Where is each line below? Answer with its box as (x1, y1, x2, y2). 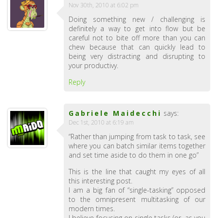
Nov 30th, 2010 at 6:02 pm (68, 1, 139, 10)
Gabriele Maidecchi (68, 109, 162, 118)
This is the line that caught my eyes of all (68, 167, 206, 177)
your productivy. (68, 61, 118, 71)
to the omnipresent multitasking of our (68, 195, 206, 204)
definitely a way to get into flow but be (68, 24, 206, 34)
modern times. (68, 204, 115, 214)
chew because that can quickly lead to (68, 42, 206, 52)
